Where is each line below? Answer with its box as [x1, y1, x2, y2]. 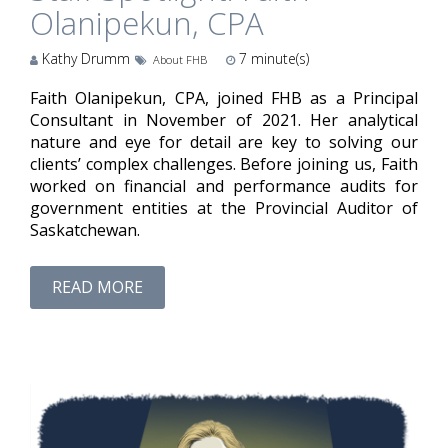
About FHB [152, 51, 207, 67]
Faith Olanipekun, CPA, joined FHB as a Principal [30, 86, 418, 109]
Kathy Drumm [38, 48, 130, 68]
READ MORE [52, 276, 143, 299]
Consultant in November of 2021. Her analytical [30, 108, 418, 131]
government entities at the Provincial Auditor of [30, 196, 418, 219]
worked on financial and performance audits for [30, 174, 418, 197]
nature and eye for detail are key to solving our [30, 130, 418, 153]
